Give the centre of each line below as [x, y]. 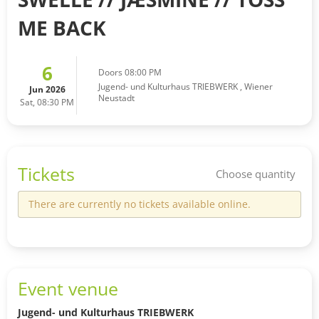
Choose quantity [256, 173]
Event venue [68, 288]
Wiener [258, 86]
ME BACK [62, 27]
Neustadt [116, 98]
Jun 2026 [47, 89]
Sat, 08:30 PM [47, 102]
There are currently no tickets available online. [140, 204]
